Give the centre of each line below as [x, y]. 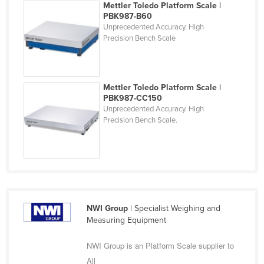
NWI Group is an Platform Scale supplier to [160, 245]
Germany [54, 107]
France [49, 31]
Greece [50, 144]
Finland [50, 12]
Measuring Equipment [126, 220]
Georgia [51, 88]
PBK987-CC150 [133, 98]
